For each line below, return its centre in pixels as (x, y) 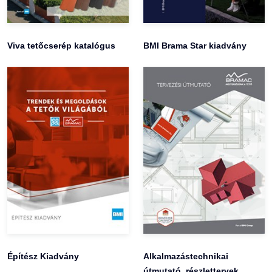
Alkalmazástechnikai (186, 257)
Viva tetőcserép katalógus (61, 46)
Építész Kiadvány (43, 257)
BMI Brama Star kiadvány (195, 46)
